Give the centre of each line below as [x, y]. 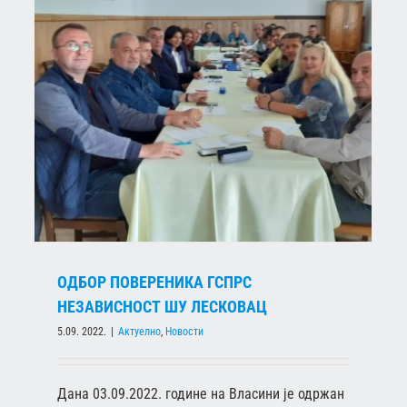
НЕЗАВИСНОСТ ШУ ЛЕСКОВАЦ [162, 306]
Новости [184, 331]
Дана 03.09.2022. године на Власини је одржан [201, 393]
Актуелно [139, 331]
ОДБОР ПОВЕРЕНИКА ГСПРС [154, 282]
